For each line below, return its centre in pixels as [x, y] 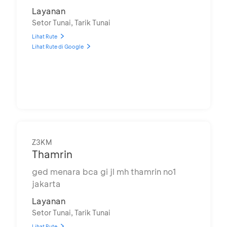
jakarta [46, 184]
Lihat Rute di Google [58, 47]
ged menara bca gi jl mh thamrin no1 [104, 172]
